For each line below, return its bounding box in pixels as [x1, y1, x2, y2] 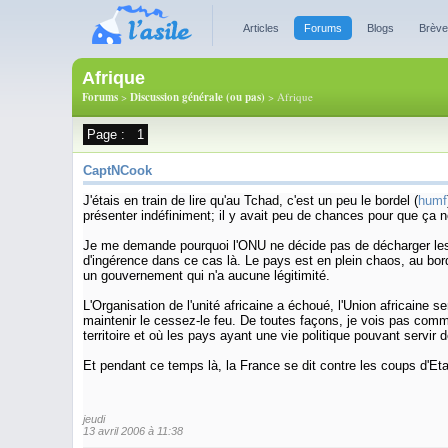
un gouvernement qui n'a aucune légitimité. [83, 268, 330, 283]
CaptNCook [83, 163, 152, 178]
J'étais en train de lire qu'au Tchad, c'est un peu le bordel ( [83, 193, 418, 208]
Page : [87, 127, 129, 142]
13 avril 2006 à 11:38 [83, 424, 183, 437]
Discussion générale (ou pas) [130, 89, 265, 105]
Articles [243, 22, 279, 34]
